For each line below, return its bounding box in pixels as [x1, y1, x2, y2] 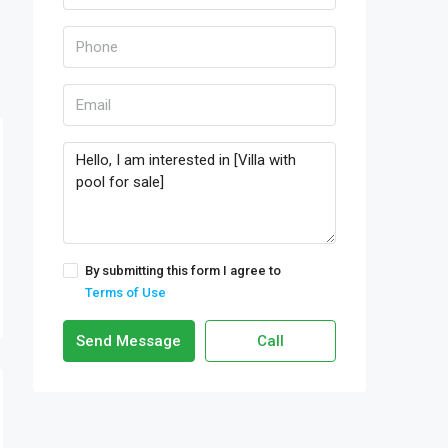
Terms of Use [85, 285, 166, 300]
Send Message [76, 332, 182, 350]
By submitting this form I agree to [85, 263, 281, 278]
